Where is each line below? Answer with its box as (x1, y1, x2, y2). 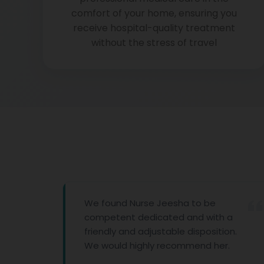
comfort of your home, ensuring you (71, 6, 237, 20)
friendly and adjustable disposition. (39, 225, 192, 237)
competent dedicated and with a (39, 211, 188, 223)
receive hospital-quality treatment (72, 21, 235, 35)
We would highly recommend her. (39, 239, 185, 252)
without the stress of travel (91, 36, 217, 49)
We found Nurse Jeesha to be (39, 197, 171, 209)
